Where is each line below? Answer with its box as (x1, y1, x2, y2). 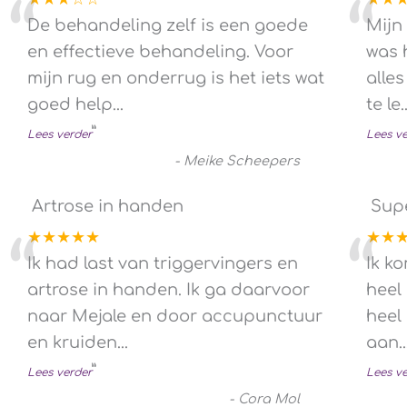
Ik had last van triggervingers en (27, 253, 298, 273)
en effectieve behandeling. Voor (27, 42, 293, 61)
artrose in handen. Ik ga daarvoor (27, 280, 310, 299)
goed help (27, 94, 113, 114)
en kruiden (27, 333, 117, 352)
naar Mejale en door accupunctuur (27, 306, 323, 325)
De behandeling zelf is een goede (27, 15, 308, 35)
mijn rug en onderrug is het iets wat (27, 68, 324, 87)
